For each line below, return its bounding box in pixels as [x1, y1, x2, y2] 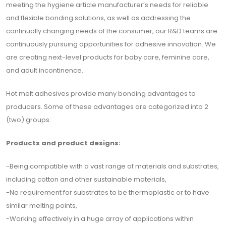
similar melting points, [6, 201, 77, 210]
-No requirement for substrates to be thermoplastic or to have [6, 188, 209, 197]
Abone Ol [47, 82, 55, 91]
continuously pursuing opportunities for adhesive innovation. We [6, 39, 216, 49]
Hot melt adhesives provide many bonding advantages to [6, 89, 196, 98]
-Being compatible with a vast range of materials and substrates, [6, 161, 219, 171]
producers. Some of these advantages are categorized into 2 [6, 102, 208, 111]
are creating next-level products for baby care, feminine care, [6, 52, 209, 62]
